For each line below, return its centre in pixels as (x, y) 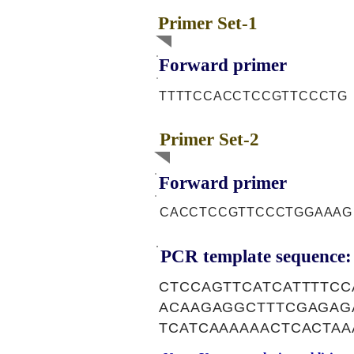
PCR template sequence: (256, 256)
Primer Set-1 (208, 23)
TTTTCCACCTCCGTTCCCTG (253, 96)
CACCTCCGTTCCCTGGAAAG (256, 212)
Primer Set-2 (209, 139)
